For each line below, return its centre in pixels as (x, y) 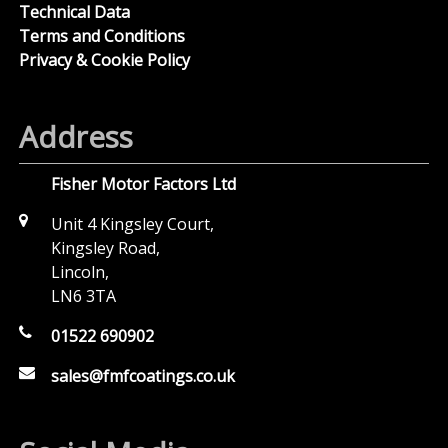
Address (76, 136)
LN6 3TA (84, 295)
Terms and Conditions (102, 35)
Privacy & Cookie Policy (105, 59)
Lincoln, (80, 271)
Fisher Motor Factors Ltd (144, 183)
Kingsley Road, (106, 247)
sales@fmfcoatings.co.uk (143, 375)
